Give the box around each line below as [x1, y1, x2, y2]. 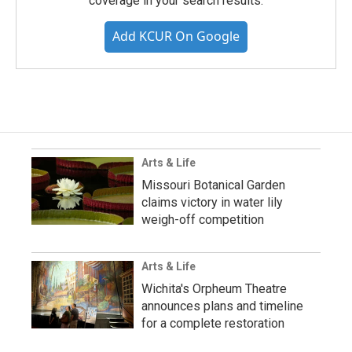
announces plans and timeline [141, 298, 303, 313]
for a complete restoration [141, 315, 284, 331]
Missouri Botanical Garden [141, 177, 285, 192]
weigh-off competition [141, 211, 264, 227]
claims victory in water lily [141, 194, 283, 210]
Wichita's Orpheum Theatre [141, 280, 287, 296]
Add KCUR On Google [112, 27, 240, 45]
